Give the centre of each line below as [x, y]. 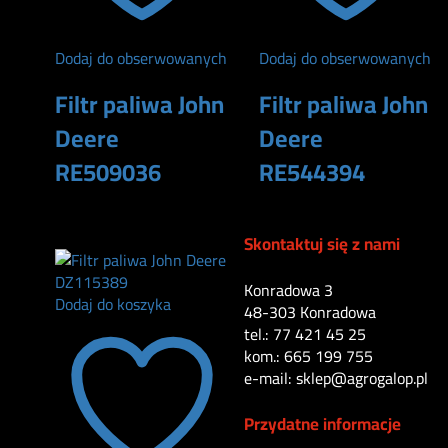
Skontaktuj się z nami [322, 244]
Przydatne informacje [322, 423]
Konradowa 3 [288, 289]
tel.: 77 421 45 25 [305, 333]
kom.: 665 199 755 [308, 355]
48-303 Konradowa [310, 311]
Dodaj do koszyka [113, 304]
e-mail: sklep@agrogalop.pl [336, 377]
